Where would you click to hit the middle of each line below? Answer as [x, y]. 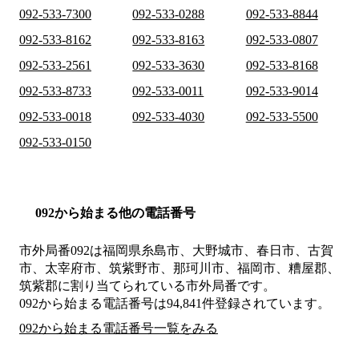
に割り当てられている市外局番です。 [167, 286]
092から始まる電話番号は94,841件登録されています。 [175, 304]
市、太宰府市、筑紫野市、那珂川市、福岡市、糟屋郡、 [179, 268]
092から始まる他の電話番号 [115, 213]
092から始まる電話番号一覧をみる [119, 329]
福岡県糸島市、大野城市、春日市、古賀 [218, 251]
